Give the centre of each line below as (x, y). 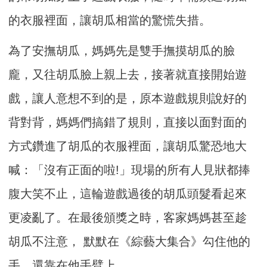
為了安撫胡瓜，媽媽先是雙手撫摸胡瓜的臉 (122, 51)
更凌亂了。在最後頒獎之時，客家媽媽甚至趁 (128, 218)
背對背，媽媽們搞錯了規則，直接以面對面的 (128, 122)
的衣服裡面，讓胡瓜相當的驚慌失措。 (110, 21)
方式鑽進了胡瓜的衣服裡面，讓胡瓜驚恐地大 (128, 146)
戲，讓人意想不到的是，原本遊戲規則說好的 (128, 99)
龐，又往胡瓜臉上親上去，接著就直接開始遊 (128, 75)
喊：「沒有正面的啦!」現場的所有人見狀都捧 (130, 170)
